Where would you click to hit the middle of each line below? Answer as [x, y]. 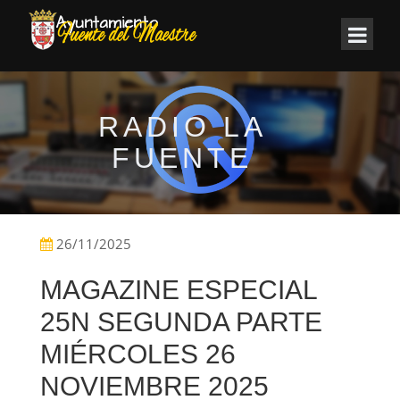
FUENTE [182, 158]
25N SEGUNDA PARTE [181, 322]
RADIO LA [182, 127]
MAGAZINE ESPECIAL [179, 290]
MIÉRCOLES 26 [138, 354]
